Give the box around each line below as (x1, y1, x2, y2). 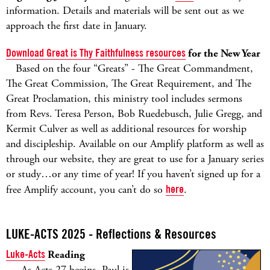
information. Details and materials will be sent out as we (6, 4, 244, 17)
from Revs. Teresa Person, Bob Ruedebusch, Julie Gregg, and (6, 107, 262, 121)
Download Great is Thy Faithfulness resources (6, 46, 186, 59)
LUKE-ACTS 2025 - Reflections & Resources (6, 226, 216, 242)
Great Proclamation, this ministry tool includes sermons (6, 92, 242, 105)
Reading (45, 248, 85, 262)
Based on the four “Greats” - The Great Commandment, (16, 61, 253, 75)
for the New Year (186, 46, 260, 60)
